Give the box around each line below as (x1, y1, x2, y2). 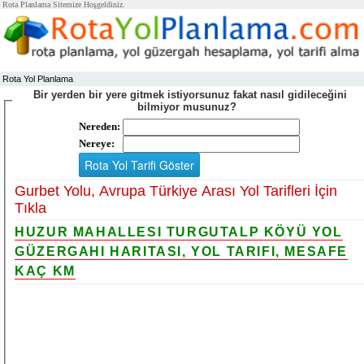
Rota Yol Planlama (2, 74, 73, 84)
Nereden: (79, 119, 121, 132)
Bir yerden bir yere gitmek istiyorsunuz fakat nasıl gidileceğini (32, 89, 347, 101)
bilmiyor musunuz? (136, 101, 243, 113)
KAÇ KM (15, 263, 76, 278)
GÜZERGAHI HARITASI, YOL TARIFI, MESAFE (15, 244, 349, 258)
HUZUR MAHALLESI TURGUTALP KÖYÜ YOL (15, 224, 343, 239)
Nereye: (79, 136, 115, 149)
